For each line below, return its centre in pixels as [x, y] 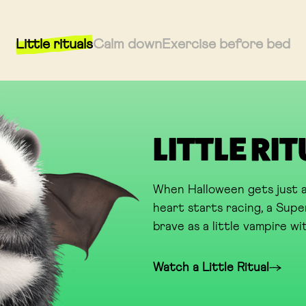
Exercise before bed [226, 44]
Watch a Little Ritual [211, 267]
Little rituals [54, 44]
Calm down [127, 44]
